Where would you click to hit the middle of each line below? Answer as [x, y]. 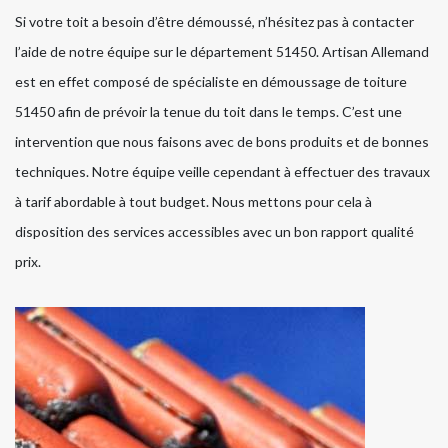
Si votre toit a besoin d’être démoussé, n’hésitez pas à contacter [214, 21]
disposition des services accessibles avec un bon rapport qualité [214, 231]
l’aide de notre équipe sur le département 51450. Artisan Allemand [222, 51]
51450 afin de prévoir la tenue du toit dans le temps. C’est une [208, 111]
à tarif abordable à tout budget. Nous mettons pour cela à [193, 201]
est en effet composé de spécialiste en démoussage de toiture [211, 81]
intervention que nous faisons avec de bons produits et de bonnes [222, 141]
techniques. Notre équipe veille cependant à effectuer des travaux [222, 171]
